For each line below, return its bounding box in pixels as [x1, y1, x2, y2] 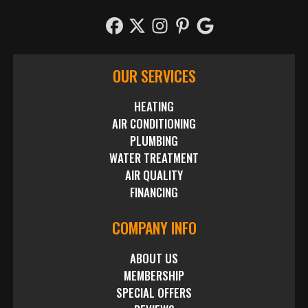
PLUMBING [130, 132, 178, 150]
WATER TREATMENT [109, 149, 199, 167]
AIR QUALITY [125, 166, 183, 184]
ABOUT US [130, 249, 178, 267]
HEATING [134, 98, 174, 115]
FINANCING [130, 184, 178, 201]
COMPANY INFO [111, 217, 197, 239]
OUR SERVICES [112, 65, 196, 87]
